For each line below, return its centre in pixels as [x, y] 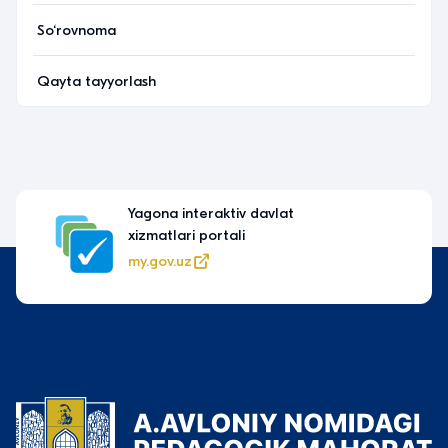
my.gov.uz [150, 261]
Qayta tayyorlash [96, 81]
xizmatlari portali [176, 235]
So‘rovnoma [76, 30]
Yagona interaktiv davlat [201, 213]
